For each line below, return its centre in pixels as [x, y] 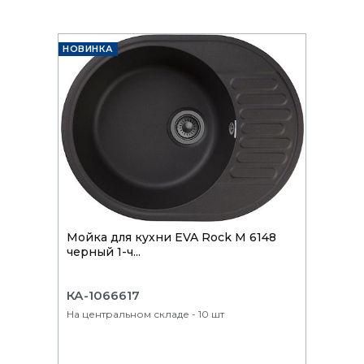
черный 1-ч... [104, 252]
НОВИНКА [88, 48]
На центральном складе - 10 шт [145, 314]
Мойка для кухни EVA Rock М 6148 [171, 238]
